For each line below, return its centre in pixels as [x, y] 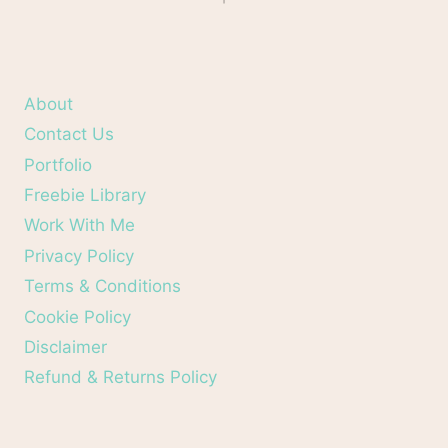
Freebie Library [85, 195]
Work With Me [79, 225]
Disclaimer [65, 346]
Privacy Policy [79, 255]
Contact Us [69, 134]
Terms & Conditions [102, 286]
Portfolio [58, 164]
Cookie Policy [77, 316]
